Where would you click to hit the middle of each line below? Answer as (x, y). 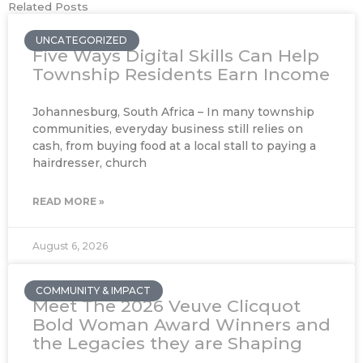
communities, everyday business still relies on (168, 128)
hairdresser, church (90, 162)
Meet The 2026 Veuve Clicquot (167, 305)
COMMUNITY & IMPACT (94, 290)
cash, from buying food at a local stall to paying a (174, 145)
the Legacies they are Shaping (167, 343)
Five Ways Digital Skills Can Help (176, 55)
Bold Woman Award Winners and (181, 324)
